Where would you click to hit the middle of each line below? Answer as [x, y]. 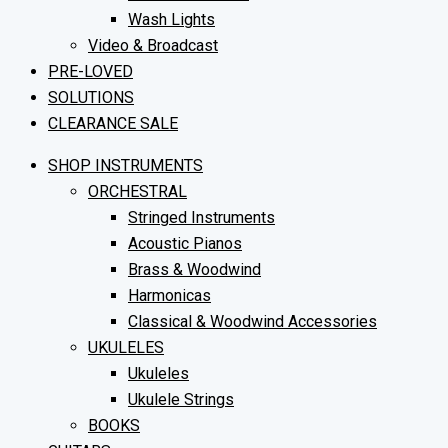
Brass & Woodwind [194, 269]
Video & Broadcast [153, 45]
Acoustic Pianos [185, 243]
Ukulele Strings [181, 399]
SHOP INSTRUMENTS [125, 165]
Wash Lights [171, 19]
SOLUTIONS [91, 97]
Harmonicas [169, 295]
